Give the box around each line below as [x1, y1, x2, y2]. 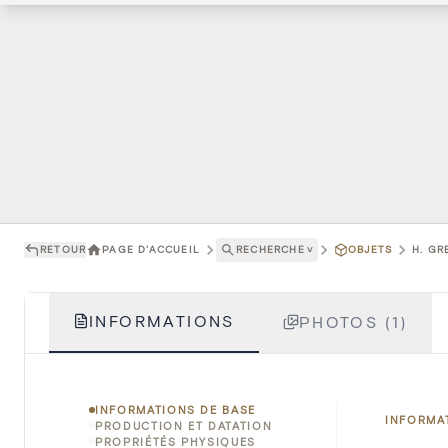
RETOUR [40, 243, 87, 256]
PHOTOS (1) [298, 311, 408, 331]
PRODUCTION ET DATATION [95, 418, 273, 432]
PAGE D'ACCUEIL [102, 243, 201, 256]
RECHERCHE [236, 243, 305, 256]
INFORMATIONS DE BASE [95, 402, 256, 416]
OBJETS [348, 243, 393, 256]
